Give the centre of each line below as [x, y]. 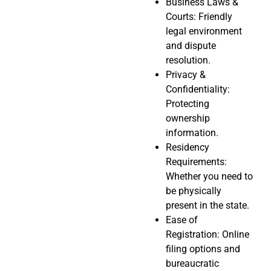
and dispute [191, 46]
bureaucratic [192, 264]
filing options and [203, 249]
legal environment [204, 31]
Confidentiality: [198, 90]
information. [192, 133]
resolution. [188, 60]
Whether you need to [209, 177]
